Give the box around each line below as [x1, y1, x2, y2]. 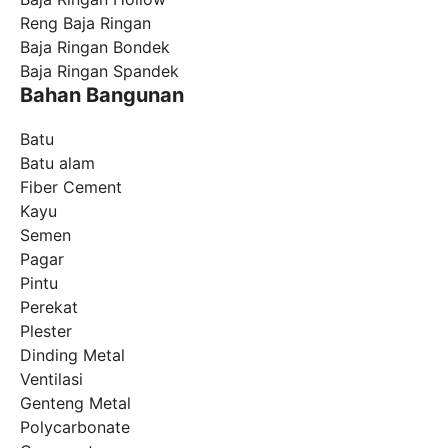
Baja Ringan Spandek [20, 60, 179, 81]
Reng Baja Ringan [20, 12, 151, 33]
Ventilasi [20, 368, 83, 389]
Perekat [20, 296, 78, 317]
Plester [20, 320, 72, 341]
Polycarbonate [20, 416, 130, 437]
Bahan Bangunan [20, 82, 184, 107]
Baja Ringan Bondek [20, 36, 170, 57]
